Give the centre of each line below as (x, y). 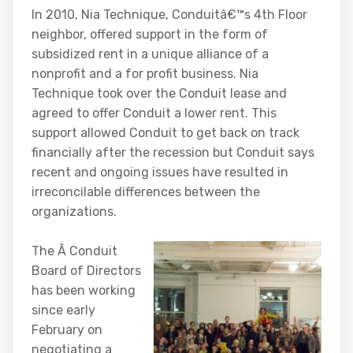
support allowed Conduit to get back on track (165, 133)
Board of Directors (86, 271)
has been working (84, 290)
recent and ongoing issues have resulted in (160, 172)
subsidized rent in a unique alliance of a (150, 54)
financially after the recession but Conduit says (173, 152)
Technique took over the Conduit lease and (159, 93)
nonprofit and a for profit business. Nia (145, 74)
